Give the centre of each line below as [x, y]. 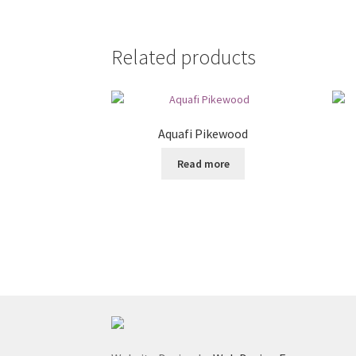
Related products [184, 58]
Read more [203, 163]
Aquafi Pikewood [203, 133]
